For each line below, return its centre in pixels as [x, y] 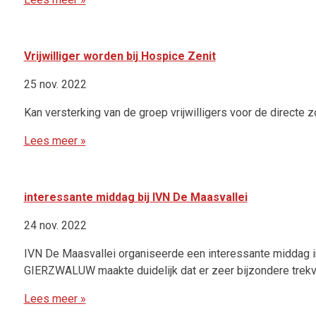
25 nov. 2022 [55, 85]
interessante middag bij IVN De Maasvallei [135, 197]
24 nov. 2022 [55, 226]
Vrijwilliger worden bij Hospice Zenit [120, 56]
